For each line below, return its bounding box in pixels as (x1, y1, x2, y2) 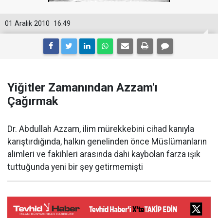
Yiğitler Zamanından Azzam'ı (7, 81, 158, 94)
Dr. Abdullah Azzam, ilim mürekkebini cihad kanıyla (7, 124, 194, 134)
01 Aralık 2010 (5, 19, 50, 28)
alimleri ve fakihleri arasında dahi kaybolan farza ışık (7, 149, 200, 159)
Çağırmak (7, 94, 58, 108)
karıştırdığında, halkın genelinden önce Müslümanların (7, 137, 207, 146)
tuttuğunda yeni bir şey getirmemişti (7, 162, 143, 172)
